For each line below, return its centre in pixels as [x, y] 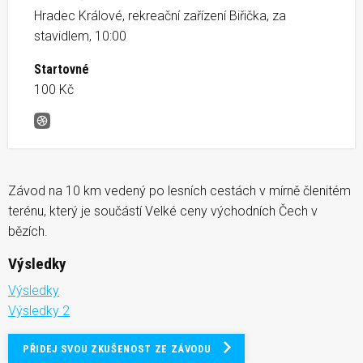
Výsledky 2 [39, 310]
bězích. [28, 231]
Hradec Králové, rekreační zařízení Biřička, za [160, 15]
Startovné [62, 69]
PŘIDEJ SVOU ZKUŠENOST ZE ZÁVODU [117, 348]
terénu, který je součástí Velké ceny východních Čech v [163, 211]
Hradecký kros [83, 130]
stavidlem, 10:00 [80, 36]
